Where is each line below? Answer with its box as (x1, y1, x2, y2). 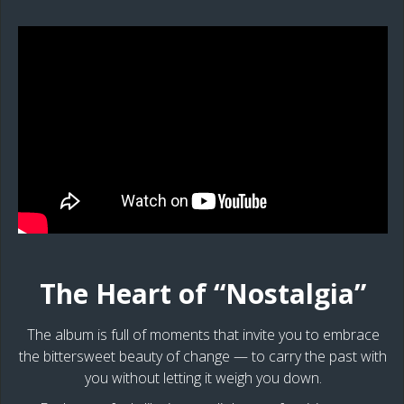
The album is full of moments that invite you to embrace (26, 325, 380, 345)
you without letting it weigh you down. (84, 368, 322, 389)
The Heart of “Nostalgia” (40, 275, 366, 313)
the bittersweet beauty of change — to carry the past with (19, 346, 387, 367)
